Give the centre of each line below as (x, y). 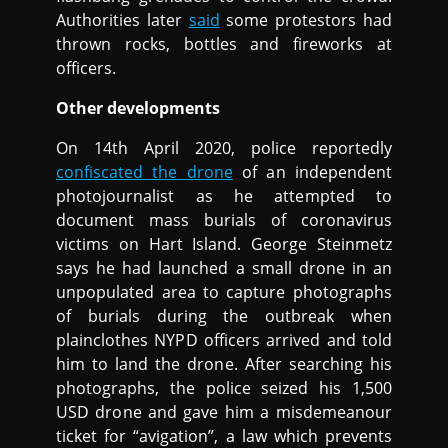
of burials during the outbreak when (224, 316)
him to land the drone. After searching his (224, 364)
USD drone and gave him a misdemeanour (224, 412)
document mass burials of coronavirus (224, 220)
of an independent (312, 172)
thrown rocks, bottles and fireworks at (224, 44)
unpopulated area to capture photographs (224, 292)
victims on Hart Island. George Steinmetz (224, 244)
